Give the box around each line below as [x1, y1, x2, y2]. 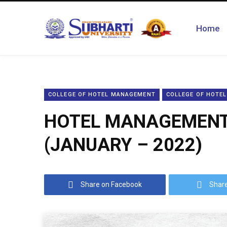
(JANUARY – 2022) [44, 134, 202, 156]
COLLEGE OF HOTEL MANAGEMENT [48, 91, 156, 98]
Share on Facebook [81, 180, 142, 188]
